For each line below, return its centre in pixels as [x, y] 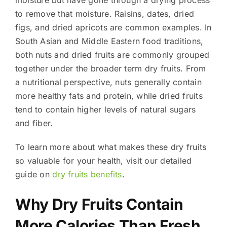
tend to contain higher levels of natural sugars [105, 109]
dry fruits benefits [87, 174]
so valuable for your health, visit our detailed [103, 160]
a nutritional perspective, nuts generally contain [108, 82]
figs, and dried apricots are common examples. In [113, 27]
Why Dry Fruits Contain [99, 204]
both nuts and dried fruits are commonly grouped [112, 54]
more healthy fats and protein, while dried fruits [109, 96]
